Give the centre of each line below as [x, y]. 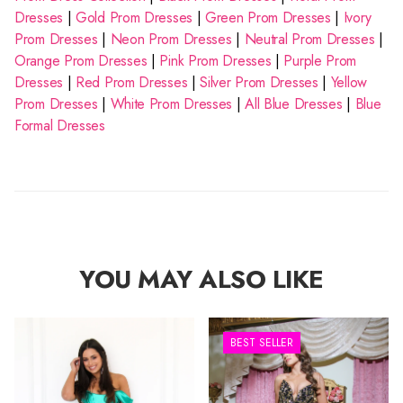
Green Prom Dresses [268, 18]
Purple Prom [320, 61]
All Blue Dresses [294, 104]
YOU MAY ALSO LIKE [201, 279]
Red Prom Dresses [132, 82]
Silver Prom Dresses [259, 82]
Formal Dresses [60, 125]
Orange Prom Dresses [81, 61]
